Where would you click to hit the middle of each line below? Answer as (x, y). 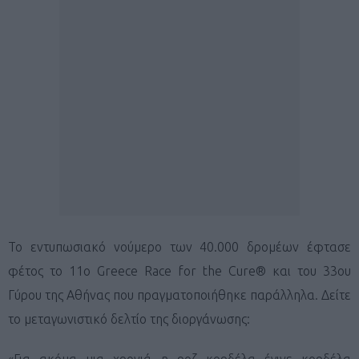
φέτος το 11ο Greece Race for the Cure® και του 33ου (179, 270)
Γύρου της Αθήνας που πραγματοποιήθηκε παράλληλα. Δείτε (179, 294)
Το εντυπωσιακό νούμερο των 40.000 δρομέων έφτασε (179, 246)
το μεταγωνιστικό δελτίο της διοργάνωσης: (129, 319)
